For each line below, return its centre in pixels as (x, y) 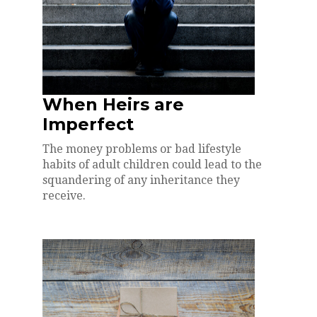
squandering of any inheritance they (141, 180)
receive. (64, 196)
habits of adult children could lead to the (152, 165)
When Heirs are (113, 105)
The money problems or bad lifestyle (142, 149)
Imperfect (88, 125)
